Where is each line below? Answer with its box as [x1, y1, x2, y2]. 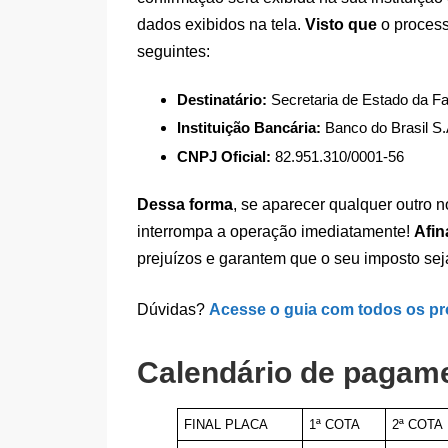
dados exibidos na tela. [137, 15, 305, 33]
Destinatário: [177, 90, 267, 108]
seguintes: [137, 42, 210, 60]
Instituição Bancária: [177, 119, 321, 137]
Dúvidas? [137, 300, 209, 318]
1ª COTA [309, 417, 361, 433]
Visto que [305, 15, 377, 33]
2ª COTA [392, 417, 444, 433]
